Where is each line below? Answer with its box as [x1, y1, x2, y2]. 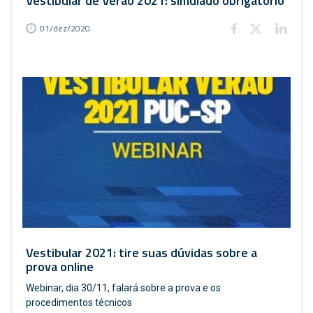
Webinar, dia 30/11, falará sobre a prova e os [26, 282, 221, 293]
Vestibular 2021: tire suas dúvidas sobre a [26, 243, 257, 262]
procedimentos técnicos [26, 297, 132, 308]
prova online [26, 257, 94, 276]
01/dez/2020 [40, 22, 90, 35]
